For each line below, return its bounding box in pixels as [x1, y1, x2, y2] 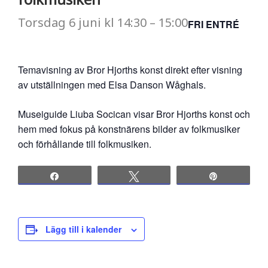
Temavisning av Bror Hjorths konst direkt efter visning [18, 63, 242, 77]
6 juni [69, 14, 101, 31]
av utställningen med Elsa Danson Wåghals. [18, 78, 206, 92]
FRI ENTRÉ [188, 17, 239, 31]
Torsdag [18, 14, 69, 31]
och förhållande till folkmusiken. [18, 137, 151, 151]
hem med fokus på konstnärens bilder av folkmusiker [18, 122, 240, 136]
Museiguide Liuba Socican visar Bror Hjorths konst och [18, 107, 250, 121]
